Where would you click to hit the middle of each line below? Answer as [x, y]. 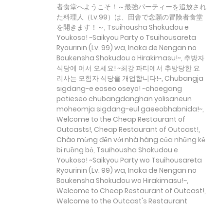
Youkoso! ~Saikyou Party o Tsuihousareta [126, 38]
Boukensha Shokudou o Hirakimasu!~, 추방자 [130, 58]
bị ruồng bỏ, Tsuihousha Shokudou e [117, 150]
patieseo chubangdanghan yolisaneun [124, 99]
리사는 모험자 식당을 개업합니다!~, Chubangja [130, 79]
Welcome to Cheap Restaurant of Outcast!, [131, 191]
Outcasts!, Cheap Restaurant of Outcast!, [128, 130]
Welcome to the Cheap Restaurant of [121, 119]
